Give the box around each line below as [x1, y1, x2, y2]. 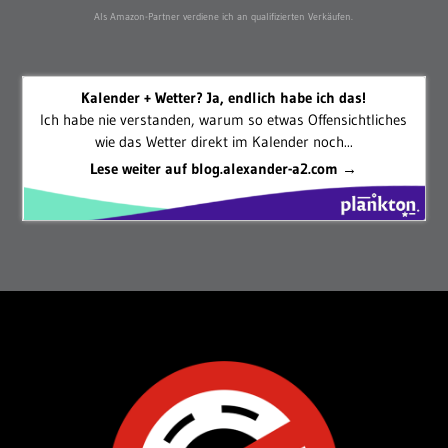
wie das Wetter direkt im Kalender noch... [94, 131, 353, 151]
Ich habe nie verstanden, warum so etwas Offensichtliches [40, 109, 408, 129]
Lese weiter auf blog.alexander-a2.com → [90, 158, 358, 178]
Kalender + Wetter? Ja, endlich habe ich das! [81, 87, 367, 107]
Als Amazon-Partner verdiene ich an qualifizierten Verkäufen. [94, 9, 354, 23]
